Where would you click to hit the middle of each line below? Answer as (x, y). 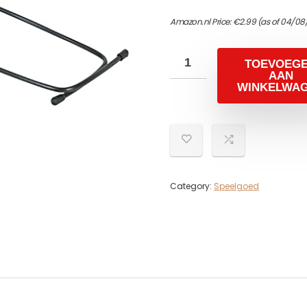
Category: (192, 186)
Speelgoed (236, 186)
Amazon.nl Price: (201, 21)
